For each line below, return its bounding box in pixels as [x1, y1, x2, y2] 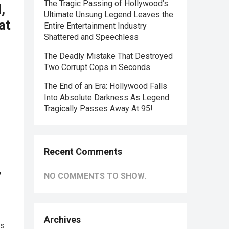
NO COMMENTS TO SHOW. [44, 171, 146, 181]
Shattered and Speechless [44, 32, 139, 42]
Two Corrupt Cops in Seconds [44, 62, 150, 72]
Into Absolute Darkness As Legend [44, 93, 169, 102]
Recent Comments [44, 146, 122, 157]
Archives [44, 214, 81, 225]
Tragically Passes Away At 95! [44, 104, 153, 113]
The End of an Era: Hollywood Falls [44, 81, 167, 91]
